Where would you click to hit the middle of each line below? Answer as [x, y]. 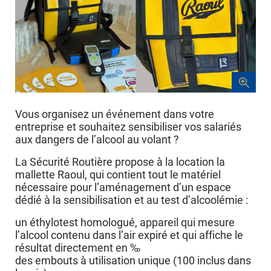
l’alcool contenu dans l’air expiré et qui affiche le [129, 235]
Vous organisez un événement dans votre [115, 114]
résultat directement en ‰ [78, 248]
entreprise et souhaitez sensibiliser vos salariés [128, 127]
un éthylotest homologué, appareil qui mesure [125, 223]
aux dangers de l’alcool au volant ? [97, 140]
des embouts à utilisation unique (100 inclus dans [133, 261]
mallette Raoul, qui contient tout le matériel [118, 175]
